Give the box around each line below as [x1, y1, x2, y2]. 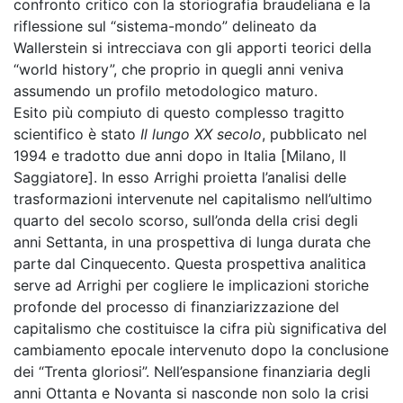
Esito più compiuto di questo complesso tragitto [13, 103, 345, 121]
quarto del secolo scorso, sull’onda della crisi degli [13, 211, 358, 229]
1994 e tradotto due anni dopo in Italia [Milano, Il [13, 147, 346, 165]
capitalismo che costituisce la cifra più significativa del [13, 319, 387, 337]
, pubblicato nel [262, 125, 367, 143]
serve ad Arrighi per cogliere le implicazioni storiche [13, 276, 369, 294]
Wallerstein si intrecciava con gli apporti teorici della [13, 39, 372, 57]
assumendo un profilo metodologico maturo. [13, 82, 318, 100]
